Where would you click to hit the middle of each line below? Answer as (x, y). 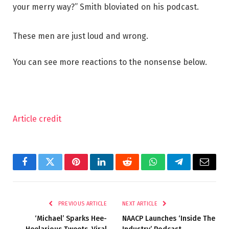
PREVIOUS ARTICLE (82, 204)
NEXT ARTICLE (141, 204)
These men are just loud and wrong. (81, 36)
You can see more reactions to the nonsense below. (110, 62)
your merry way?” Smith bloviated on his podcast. (106, 7)
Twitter (63, 169)
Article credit (37, 119)
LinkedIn (118, 169)
